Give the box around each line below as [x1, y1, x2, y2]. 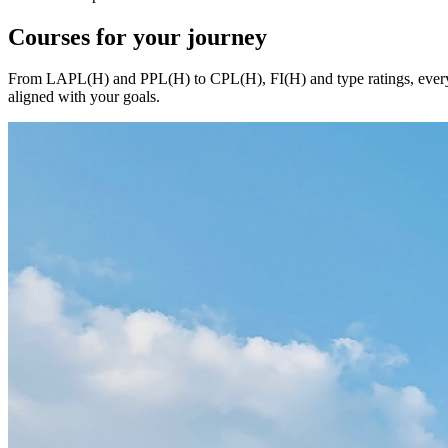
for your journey [96, 23, 267, 50]
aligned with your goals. [8, 88, 160, 106]
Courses [8, 23, 96, 50]
